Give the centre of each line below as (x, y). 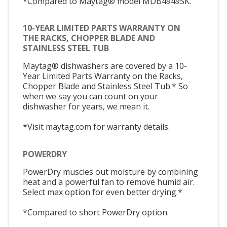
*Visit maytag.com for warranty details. (96, 127)
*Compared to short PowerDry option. (96, 212)
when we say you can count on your (90, 97)
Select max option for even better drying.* (103, 192)
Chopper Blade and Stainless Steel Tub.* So (105, 86)
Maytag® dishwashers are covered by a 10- (105, 66)
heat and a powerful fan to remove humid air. (109, 182)
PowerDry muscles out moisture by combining (110, 172)
